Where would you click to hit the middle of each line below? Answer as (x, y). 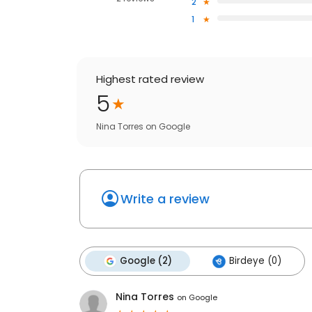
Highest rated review (150, 79)
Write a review (165, 199)
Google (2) (146, 261)
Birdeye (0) (255, 261)
